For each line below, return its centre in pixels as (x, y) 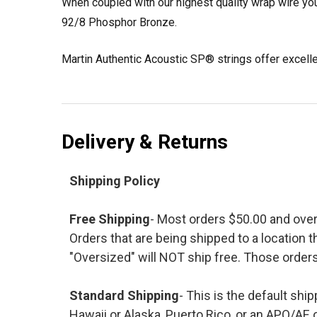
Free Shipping (109, 219)
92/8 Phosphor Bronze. (119, 22)
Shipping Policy (114, 181)
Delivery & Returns (145, 142)
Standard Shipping (124, 295)
